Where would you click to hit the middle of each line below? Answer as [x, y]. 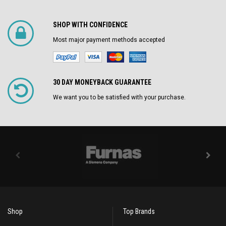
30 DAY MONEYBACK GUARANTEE [102, 82]
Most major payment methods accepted [109, 40]
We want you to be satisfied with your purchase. [119, 97]
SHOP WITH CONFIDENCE [90, 25]
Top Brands [139, 211]
